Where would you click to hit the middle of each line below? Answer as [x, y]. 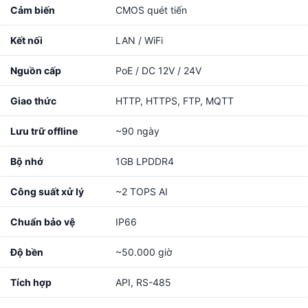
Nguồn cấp [36, 71]
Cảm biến [33, 10]
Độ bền [27, 252]
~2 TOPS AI [142, 192]
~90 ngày [137, 131]
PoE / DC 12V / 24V [158, 71]
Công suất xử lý [47, 192]
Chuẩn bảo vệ [43, 222]
